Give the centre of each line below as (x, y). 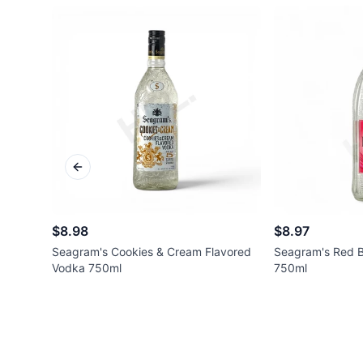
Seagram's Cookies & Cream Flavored (152, 251)
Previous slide (114, 173)
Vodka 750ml (87, 267)
